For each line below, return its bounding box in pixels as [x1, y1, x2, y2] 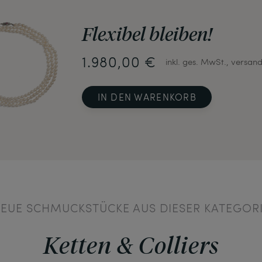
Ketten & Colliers [43, 229, 219, 259]
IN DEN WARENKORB [97, 91, 196, 104]
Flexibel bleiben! [82, 22, 212, 46]
